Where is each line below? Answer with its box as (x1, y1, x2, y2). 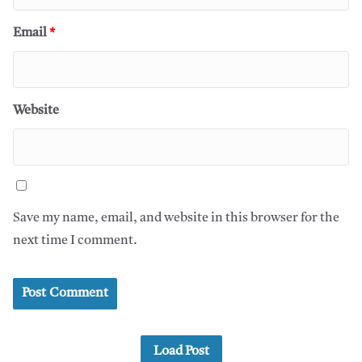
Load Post (153, 345, 209, 359)
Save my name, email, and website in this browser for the (13, 212, 339, 225)
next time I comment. (13, 234, 137, 248)
